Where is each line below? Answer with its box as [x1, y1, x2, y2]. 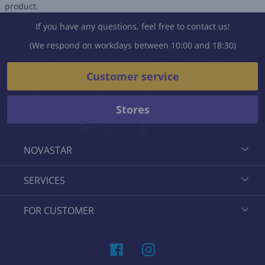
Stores [115, 102, 150, 117]
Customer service [86, 69, 179, 83]
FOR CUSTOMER [24, 204, 94, 217]
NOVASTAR [24, 144, 72, 157]
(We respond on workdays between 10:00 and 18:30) [29, 40, 236, 51]
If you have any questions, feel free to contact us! [35, 21, 230, 32]
